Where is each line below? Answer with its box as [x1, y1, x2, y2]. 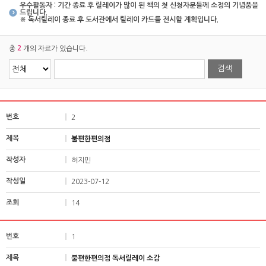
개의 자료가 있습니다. [21, 45, 88, 52]
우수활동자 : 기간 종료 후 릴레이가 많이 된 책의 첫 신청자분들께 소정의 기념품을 [20, 2, 258, 9]
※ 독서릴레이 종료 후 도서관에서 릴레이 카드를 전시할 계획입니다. [20, 16, 218, 23]
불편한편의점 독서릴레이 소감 [71, 254, 160, 262]
